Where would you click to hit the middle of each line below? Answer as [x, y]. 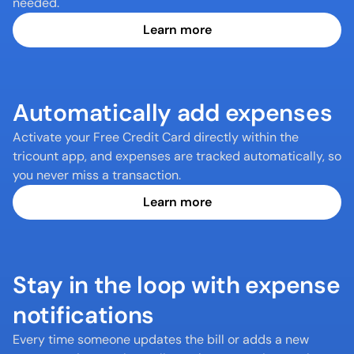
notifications [84, 315]
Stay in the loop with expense [177, 285]
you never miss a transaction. [97, 175]
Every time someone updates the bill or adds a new [161, 339]
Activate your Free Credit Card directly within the [156, 137]
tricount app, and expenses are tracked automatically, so [177, 156]
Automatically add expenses [173, 113]
